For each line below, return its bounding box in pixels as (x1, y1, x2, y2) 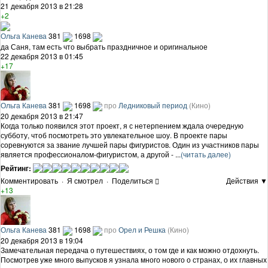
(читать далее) (181, 148, 231, 159)
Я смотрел (67, 175, 103, 185)
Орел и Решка (118, 224, 166, 234)
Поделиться (112, 175, 153, 185)
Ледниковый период (118, 100, 187, 110)
